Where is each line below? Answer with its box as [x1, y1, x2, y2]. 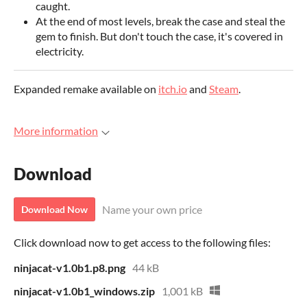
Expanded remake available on [14, 82, 158, 96]
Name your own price [102, 202, 202, 216]
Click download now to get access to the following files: [14, 235, 271, 249]
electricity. [36, 45, 84, 58]
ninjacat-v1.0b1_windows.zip [14, 284, 155, 297]
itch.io [158, 82, 187, 96]
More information [14, 124, 98, 138]
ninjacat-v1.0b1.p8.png [14, 260, 125, 274]
